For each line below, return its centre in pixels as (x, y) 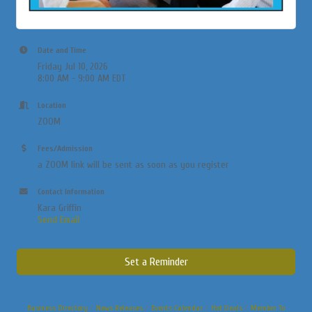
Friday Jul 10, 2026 (73, 66)
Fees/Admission (65, 148)
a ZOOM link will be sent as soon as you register (133, 164)
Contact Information (71, 192)
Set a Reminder (156, 262)
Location (52, 105)
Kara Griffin (60, 208)
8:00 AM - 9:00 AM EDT (81, 78)
